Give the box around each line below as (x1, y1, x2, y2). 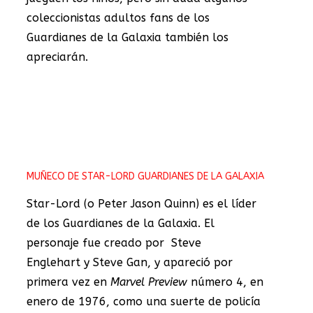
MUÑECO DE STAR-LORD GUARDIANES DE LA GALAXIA (27, 170, 264, 182)
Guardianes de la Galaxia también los (27, 30, 228, 44)
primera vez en (27, 275, 110, 289)
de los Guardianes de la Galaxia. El (27, 216, 214, 230)
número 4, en (187, 275, 263, 289)
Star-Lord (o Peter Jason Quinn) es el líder (27, 196, 256, 210)
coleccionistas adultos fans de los (27, 10, 210, 24)
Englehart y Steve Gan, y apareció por (27, 255, 233, 269)
